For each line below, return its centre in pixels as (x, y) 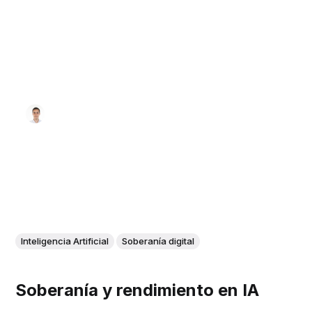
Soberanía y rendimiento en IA (138, 290)
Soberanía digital (158, 241)
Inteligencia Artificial (65, 241)
